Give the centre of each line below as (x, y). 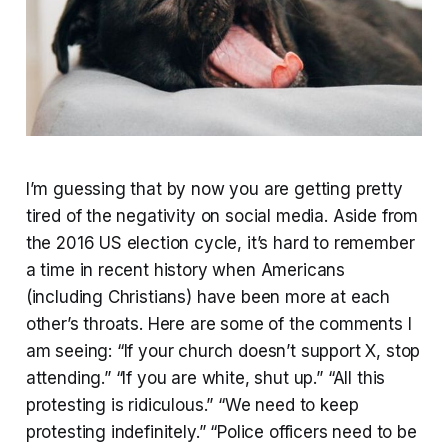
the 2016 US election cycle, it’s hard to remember (220, 242)
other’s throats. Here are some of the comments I (218, 323)
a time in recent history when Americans (185, 269)
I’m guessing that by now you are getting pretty (214, 188)
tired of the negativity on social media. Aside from (222, 215)
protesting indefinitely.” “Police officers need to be (221, 431)
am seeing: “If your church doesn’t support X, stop (223, 350)
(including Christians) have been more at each (208, 296)
